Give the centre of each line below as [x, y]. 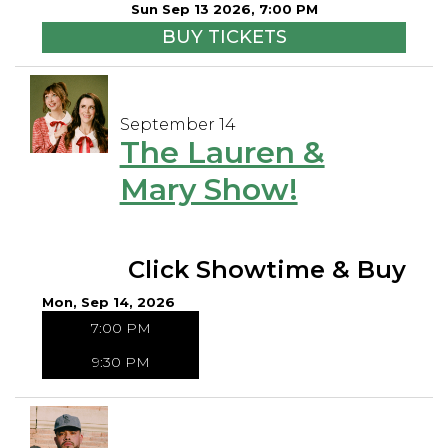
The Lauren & [222, 153]
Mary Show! [208, 190]
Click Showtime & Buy [267, 270]
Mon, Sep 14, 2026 [108, 302]
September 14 [177, 125]
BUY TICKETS [224, 37]
